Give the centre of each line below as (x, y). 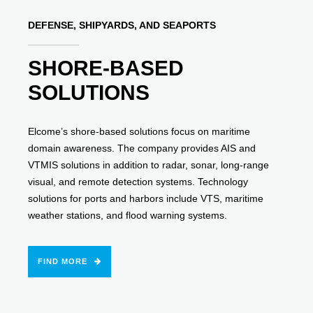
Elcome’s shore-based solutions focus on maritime (139, 132)
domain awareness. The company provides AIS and (142, 148)
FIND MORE (63, 262)
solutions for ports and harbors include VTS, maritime (146, 199)
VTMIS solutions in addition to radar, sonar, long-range (149, 165)
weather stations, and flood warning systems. (128, 216)
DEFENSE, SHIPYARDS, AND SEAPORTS (122, 26)
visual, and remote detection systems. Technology (138, 182)
